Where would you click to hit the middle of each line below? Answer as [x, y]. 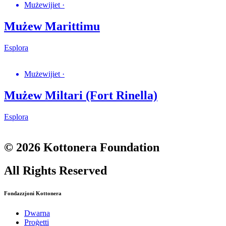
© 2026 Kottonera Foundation [82, 147]
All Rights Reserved [55, 171]
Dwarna [37, 213]
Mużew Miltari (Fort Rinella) [81, 95]
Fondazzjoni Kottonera [33, 193]
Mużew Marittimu [52, 26]
